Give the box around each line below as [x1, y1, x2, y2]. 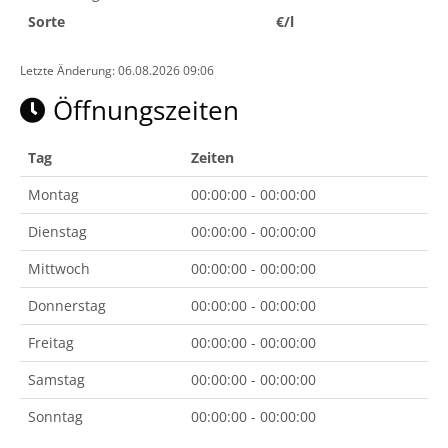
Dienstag [28, 222, 87, 241]
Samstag [28, 370, 85, 389]
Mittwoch [28, 259, 90, 278]
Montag [28, 185, 79, 204]
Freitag [28, 333, 74, 352]
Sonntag [28, 407, 83, 426]
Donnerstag [28, 296, 106, 315]
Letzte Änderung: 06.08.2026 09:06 [20, 62, 214, 78]
